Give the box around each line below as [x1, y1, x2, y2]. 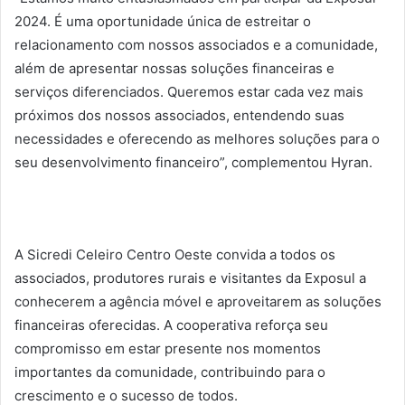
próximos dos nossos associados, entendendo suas [14, 106, 344, 124]
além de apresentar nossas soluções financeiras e [14, 59, 334, 77]
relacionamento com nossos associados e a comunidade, [14, 35, 378, 53]
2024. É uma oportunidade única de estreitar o [14, 12, 311, 30]
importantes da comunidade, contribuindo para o [14, 363, 325, 381]
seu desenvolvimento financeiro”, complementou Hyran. [14, 153, 372, 171]
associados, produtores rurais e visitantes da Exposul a [14, 268, 366, 287]
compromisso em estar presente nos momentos [14, 339, 321, 357]
